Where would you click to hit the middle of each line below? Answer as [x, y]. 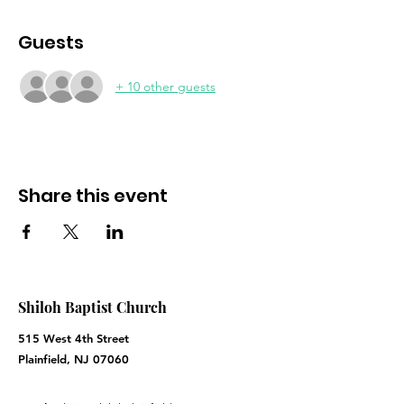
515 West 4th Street [75, 339]
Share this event [93, 196]
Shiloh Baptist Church [92, 308]
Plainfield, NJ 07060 [73, 359]
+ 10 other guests [165, 86]
